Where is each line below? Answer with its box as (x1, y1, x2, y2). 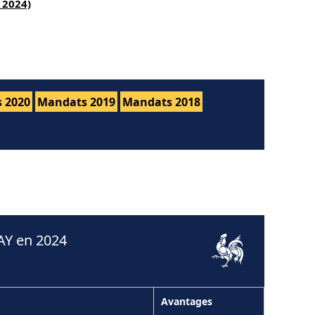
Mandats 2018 (122, 94, 200, 110)
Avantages (161, 294, 212, 308)
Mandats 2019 (37, 94, 115, 110)
